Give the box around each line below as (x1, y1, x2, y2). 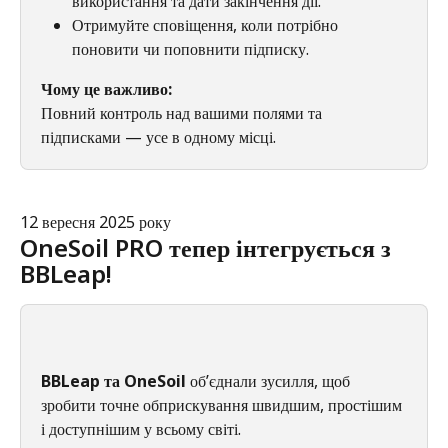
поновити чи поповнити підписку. (72, 38, 309, 60)
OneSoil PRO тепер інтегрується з (20, 230, 397, 264)
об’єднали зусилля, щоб (190, 370, 354, 393)
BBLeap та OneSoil (41, 370, 190, 393)
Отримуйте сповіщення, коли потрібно (72, 14, 342, 36)
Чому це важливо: (41, 78, 172, 100)
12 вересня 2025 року (20, 211, 171, 234)
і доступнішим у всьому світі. (41, 418, 241, 441)
